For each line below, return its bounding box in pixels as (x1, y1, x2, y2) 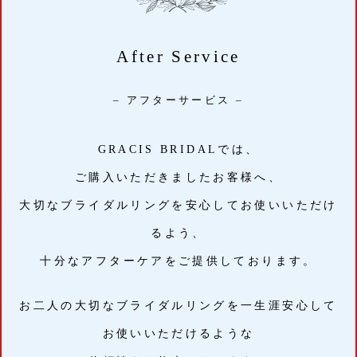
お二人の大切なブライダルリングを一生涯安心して (19, 299, 338, 312)
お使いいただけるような (102, 327, 255, 339)
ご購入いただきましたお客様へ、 (74, 171, 283, 183)
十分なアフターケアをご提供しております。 (40, 254, 317, 267)
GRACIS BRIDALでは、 (97, 143, 260, 155)
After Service (116, 46, 241, 66)
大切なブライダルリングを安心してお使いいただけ (19, 198, 338, 211)
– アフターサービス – (112, 94, 245, 106)
